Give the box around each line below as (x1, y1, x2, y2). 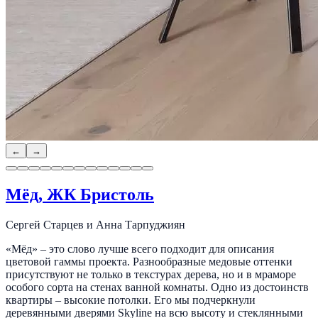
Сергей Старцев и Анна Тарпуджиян (6, 218, 185, 231)
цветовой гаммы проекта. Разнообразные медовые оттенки (6, 255, 292, 268)
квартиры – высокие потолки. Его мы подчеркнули (6, 293, 256, 306)
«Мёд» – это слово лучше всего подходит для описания (6, 242, 274, 255)
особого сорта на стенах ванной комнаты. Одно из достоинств (6, 280, 309, 293)
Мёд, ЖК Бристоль (6, 185, 154, 204)
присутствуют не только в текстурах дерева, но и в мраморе (6, 268, 296, 280)
